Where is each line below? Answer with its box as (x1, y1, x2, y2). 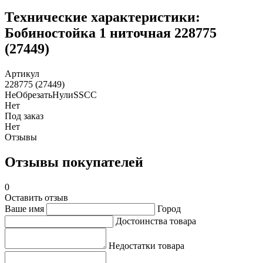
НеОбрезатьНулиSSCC (5, 90, 97, 100)
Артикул (5, 69, 39, 79)
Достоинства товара (116, 215, 196, 226)
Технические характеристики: (5, 9, 200, 25)
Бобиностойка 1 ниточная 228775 (5, 25, 217, 41)
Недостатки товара (109, 240, 184, 251)
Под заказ (5, 111, 43, 122)
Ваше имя (5, 203, 44, 214)
